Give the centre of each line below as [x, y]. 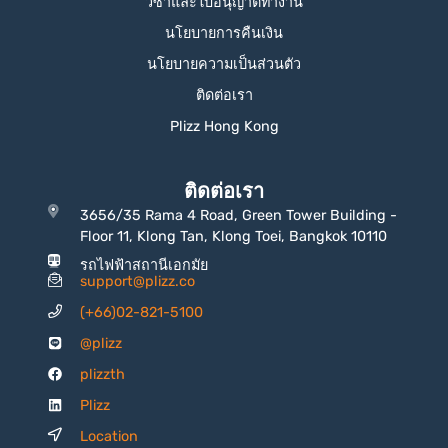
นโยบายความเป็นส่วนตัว [224, 64]
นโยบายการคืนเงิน [224, 33]
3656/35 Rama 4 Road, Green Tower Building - [239, 215]
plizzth [103, 374]
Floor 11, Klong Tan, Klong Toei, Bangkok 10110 [234, 236]
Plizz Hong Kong [224, 126]
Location [109, 436]
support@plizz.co [138, 281]
